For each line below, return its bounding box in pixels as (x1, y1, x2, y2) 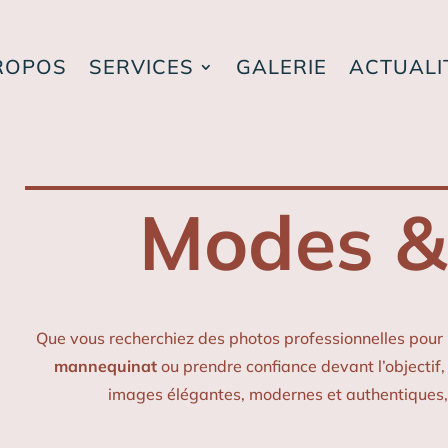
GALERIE (236, 53, 328, 79)
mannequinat (53, 356, 157, 377)
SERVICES (89, 53, 195, 79)
